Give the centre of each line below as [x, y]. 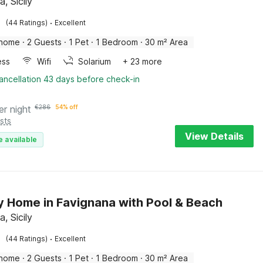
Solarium [95, 61]
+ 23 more [143, 61]
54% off [67, 107]
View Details [214, 136]
